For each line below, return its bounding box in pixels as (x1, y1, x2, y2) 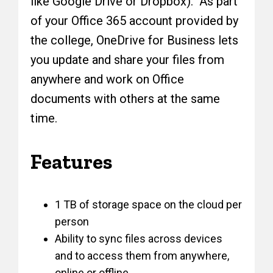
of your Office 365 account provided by (30, 13, 239, 29)
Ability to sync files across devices (55, 232, 223, 246)
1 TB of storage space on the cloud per (55, 198, 243, 211)
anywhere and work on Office (30, 72, 185, 87)
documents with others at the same (30, 91, 221, 107)
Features (30, 149, 113, 175)
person (55, 215, 90, 229)
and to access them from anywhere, (55, 249, 230, 263)
